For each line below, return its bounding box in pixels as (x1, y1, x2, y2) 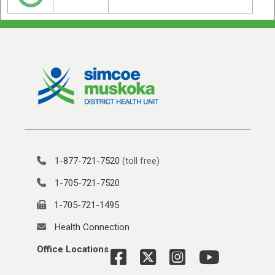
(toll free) (120, 155, 160, 167)
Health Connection (55, 222, 130, 233)
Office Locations (37, 244, 109, 255)
